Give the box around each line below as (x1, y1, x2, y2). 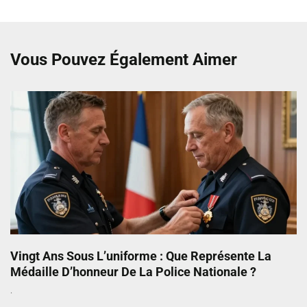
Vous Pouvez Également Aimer (10, 50, 237, 70)
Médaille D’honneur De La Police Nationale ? (10, 265, 256, 280)
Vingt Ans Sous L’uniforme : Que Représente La (10, 249, 271, 264)
